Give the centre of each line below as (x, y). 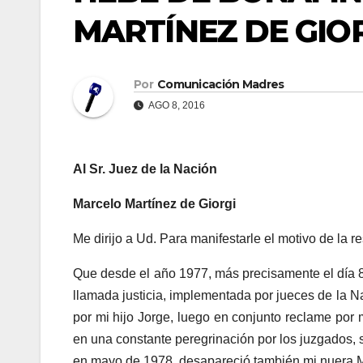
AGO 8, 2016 (176, 106)
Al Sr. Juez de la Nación (145, 169)
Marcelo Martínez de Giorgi (154, 204)
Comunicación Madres (220, 85)
